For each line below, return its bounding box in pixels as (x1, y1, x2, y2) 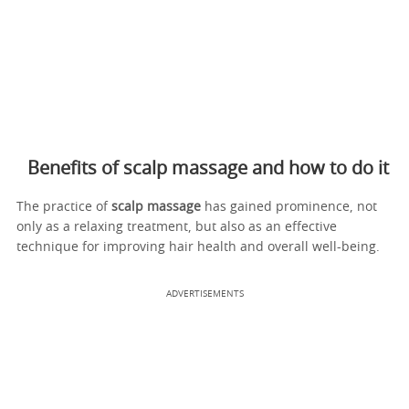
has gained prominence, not (201, 200, 377, 214)
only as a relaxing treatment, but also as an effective (16, 220, 337, 234)
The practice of (16, 200, 111, 214)
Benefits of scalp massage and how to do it (27, 159, 389, 178)
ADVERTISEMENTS (165, 288, 244, 299)
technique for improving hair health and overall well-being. (16, 240, 383, 254)
